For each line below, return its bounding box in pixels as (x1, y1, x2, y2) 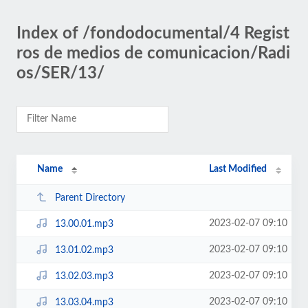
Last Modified (209, 164, 267, 174)
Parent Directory (54, 192, 125, 203)
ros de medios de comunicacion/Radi (16, 45, 290, 62)
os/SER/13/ (16, 65, 104, 82)
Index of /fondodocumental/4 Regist (16, 25, 289, 42)
